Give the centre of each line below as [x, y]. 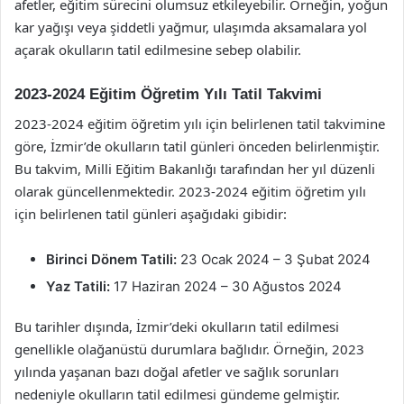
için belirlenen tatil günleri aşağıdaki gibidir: [151, 213]
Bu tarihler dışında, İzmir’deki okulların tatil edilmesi [177, 326]
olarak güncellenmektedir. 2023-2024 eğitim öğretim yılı [190, 191]
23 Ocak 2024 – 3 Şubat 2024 [274, 259]
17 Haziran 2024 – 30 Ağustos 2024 [226, 286]
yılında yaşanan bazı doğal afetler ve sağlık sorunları [177, 371]
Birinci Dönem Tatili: [111, 259]
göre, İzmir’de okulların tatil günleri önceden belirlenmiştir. [197, 146]
